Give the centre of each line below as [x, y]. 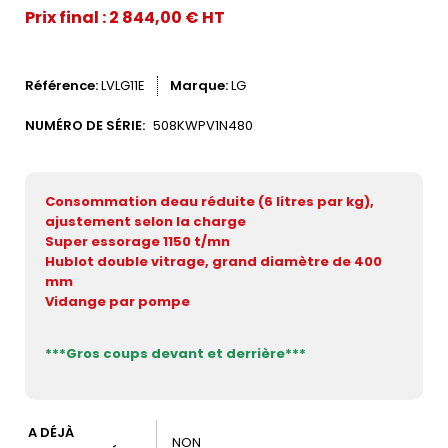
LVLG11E [123, 85]
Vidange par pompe [117, 301]
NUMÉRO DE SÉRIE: [85, 125]
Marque [197, 85]
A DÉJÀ [51, 432]
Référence [60, 85]
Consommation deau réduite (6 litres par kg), [209, 201]
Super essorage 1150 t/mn [137, 241]
